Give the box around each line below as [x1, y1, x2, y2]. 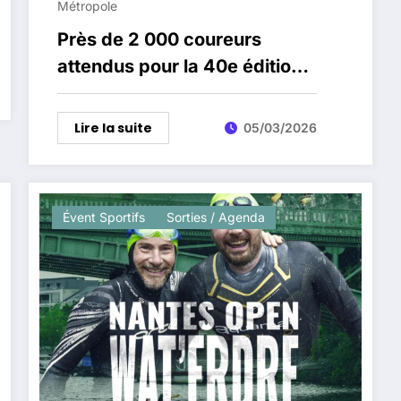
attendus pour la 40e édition [57, 55, 303, 77]
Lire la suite [74, 118, 153, 137]
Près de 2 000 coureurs [57, 28, 262, 50]
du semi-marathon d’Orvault [57, 81, 302, 104]
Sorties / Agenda [166, 209, 266, 225]
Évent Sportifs [63, 209, 146, 225]
